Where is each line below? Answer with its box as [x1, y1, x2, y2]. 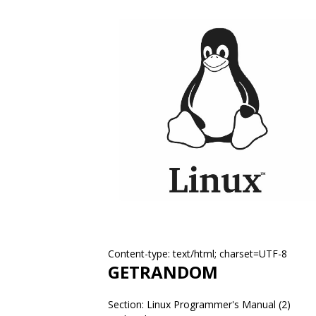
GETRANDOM [108, 260, 218, 284]
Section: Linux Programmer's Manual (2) [108, 298, 291, 311]
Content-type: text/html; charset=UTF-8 [108, 247, 287, 260]
